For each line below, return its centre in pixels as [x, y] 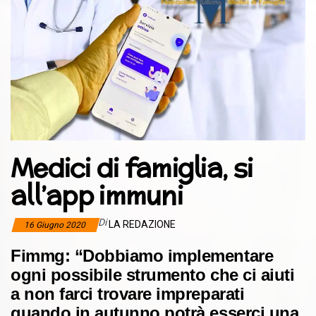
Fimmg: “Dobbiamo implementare [142, 255]
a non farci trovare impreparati [128, 293]
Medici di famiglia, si [132, 168]
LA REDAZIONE [142, 224]
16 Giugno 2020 [56, 225]
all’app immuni [97, 195]
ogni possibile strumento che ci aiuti [153, 274]
